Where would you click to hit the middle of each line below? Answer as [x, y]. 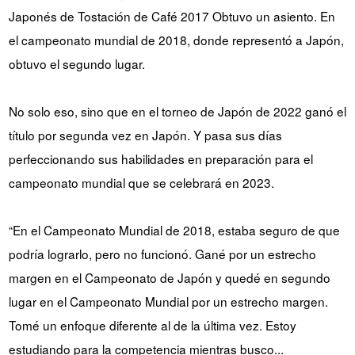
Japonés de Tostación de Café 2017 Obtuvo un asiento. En [172, 16]
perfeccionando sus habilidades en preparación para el [160, 159]
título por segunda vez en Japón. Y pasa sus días [145, 135]
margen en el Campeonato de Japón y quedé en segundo [169, 278]
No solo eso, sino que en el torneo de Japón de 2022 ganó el [177, 111]
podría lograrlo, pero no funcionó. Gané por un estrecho [162, 254]
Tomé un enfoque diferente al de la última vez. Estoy [152, 325]
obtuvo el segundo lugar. [76, 64]
